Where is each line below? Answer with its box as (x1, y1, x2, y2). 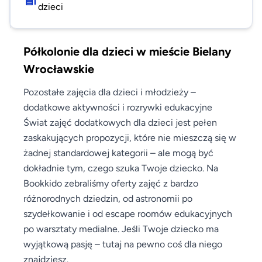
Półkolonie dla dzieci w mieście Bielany (23, 44, 232, 58)
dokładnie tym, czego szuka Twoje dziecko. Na (23, 162, 218, 173)
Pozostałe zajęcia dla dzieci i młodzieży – (23, 86, 196, 97)
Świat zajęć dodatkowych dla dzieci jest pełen (23, 116, 217, 127)
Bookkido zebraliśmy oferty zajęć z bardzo (23, 177, 198, 188)
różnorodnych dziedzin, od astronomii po (23, 192, 192, 204)
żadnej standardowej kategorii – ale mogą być (23, 147, 213, 158)
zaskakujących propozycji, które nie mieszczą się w (23, 132, 236, 143)
